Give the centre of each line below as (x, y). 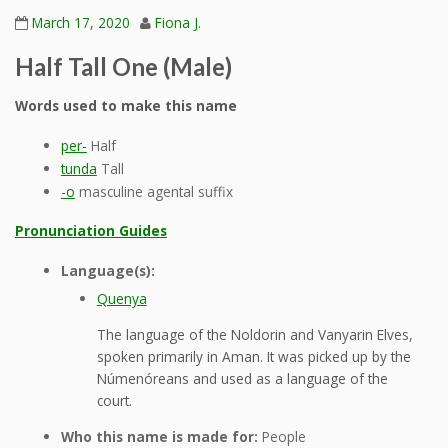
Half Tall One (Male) (123, 67)
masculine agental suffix (153, 192)
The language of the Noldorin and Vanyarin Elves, (254, 334)
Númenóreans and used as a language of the (242, 378)
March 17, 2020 (81, 23)
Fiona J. (178, 23)
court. (114, 400)
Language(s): (107, 271)
